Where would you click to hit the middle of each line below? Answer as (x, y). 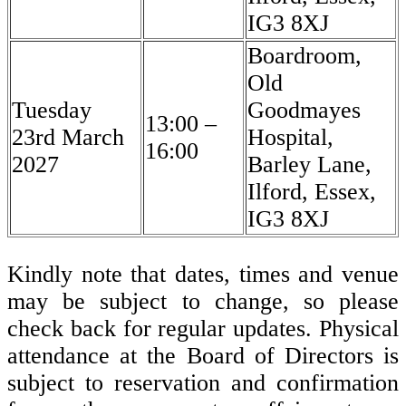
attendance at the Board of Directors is (203, 355)
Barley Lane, (309, 165)
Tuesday (52, 111)
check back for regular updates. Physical (203, 328)
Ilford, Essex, (312, 192)
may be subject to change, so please (203, 301)
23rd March (68, 138)
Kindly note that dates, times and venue (203, 274)
